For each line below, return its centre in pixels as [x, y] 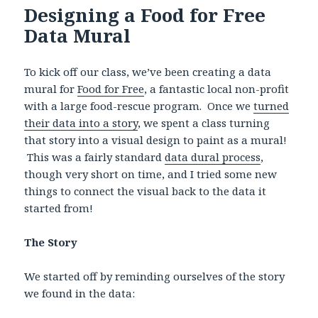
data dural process [213, 157]
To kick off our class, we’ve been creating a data [148, 71]
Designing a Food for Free [145, 15]
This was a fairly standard [95, 157]
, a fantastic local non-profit [217, 88]
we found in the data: [80, 293]
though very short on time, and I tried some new [151, 174]
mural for [51, 88]
